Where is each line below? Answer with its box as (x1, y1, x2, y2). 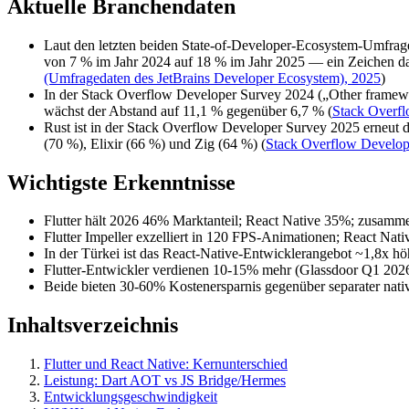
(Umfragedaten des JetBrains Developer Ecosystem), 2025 (44, 69, 381, 86)
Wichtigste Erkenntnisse (7, 170, 236, 194)
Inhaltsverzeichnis (7, 313, 178, 338)
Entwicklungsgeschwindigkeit (44, 389, 217, 405)
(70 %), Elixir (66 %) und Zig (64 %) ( (44, 135, 266, 152)
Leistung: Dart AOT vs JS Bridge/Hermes (44, 372, 286, 389)
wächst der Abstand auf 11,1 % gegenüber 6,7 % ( (44, 102, 332, 119)
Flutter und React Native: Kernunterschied (44, 356, 288, 372)
